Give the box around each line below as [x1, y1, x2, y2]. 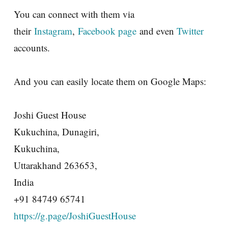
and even [136, 24, 177, 37]
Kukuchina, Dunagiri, [14, 125, 99, 138]
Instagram [34, 24, 72, 37]
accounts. [14, 41, 50, 54]
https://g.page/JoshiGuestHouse [14, 209, 136, 222]
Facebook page [78, 24, 136, 37]
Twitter [177, 24, 204, 37]
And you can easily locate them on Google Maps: [14, 74, 206, 88]
